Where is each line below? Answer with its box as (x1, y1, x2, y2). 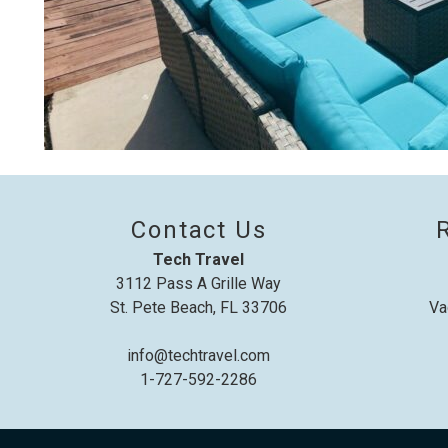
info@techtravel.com (127, 346, 271, 366)
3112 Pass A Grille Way (116, 274, 282, 294)
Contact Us (130, 216, 268, 245)
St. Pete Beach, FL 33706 (110, 298, 288, 318)
